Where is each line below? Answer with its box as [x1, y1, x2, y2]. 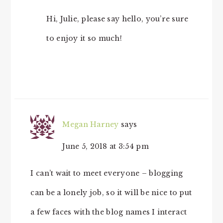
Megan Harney [62, 120, 119, 129]
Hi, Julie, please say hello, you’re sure [46, 14, 189, 23]
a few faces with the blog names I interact [30, 208, 187, 217]
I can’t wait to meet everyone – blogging [30, 169, 183, 178]
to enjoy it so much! [46, 34, 122, 43]
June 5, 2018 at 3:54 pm [62, 142, 149, 151]
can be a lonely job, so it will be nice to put [30, 188, 192, 197]
